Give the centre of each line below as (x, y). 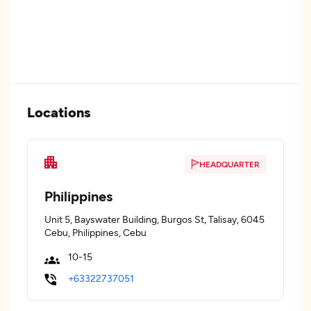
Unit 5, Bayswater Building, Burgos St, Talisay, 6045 (154, 219)
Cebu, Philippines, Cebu (95, 232)
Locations (59, 112)
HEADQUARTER (229, 164)
